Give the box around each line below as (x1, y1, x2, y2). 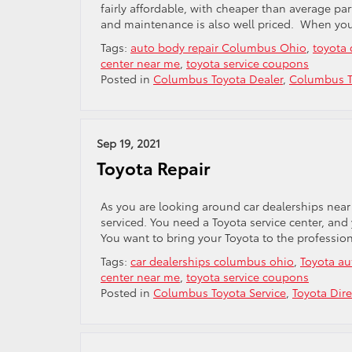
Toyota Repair (97, 156, 211, 180)
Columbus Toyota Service (153, 284, 286, 300)
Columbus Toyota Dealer (153, 71, 283, 86)
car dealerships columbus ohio (130, 253, 294, 269)
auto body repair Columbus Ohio (130, 39, 306, 55)
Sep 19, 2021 (97, 135, 160, 151)
